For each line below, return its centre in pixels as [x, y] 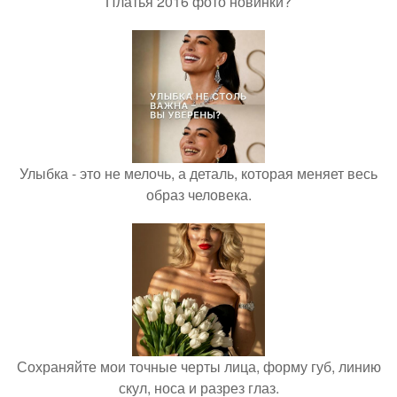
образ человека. [198, 195]
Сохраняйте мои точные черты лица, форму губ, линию [198, 367]
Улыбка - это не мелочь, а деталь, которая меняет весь [198, 174]
